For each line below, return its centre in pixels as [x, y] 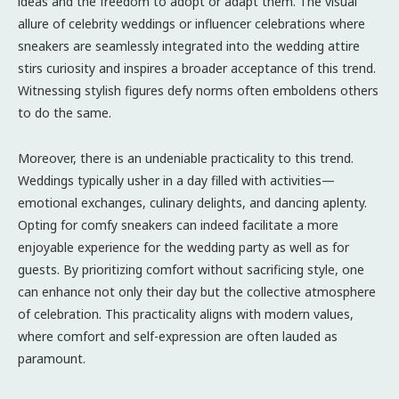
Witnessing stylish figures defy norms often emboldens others [198, 90]
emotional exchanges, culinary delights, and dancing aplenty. [192, 202]
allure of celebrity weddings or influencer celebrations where [191, 23]
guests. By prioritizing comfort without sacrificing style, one [191, 269]
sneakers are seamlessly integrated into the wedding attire [189, 45]
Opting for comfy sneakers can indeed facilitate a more [178, 224]
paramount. [52, 358]
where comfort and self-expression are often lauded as [178, 336]
